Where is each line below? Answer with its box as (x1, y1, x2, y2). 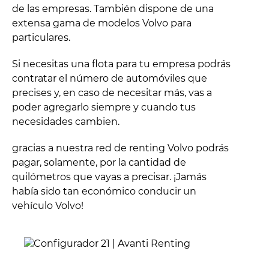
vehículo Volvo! (12, 199, 83, 211)
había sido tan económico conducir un (12, 185, 196, 197)
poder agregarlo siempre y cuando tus (12, 101, 196, 113)
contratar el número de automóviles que (12, 72, 207, 84)
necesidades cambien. (12, 115, 119, 127)
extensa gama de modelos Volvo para (12, 17, 192, 29)
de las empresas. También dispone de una (12, 2, 214, 14)
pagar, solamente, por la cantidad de (12, 156, 186, 168)
